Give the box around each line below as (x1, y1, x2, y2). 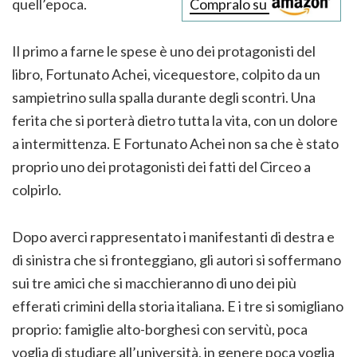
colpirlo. (12, 180, 64, 198)
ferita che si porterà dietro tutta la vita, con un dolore (12, 111, 338, 129)
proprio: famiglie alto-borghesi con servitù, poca (12, 320, 308, 338)
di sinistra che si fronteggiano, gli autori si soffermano (12, 250, 341, 269)
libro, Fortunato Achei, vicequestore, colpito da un (12, 65, 320, 83)
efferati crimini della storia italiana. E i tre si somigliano (12, 296, 343, 315)
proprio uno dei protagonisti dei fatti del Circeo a (12, 157, 311, 175)
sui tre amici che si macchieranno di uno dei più (12, 273, 296, 292)
